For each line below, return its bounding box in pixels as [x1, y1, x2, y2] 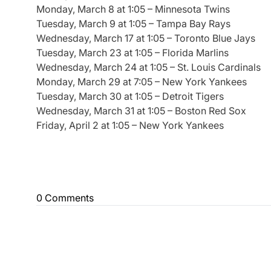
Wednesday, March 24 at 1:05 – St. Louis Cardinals [36, 61, 261, 74]
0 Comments [36, 192, 94, 204]
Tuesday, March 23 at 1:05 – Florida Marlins [36, 47, 229, 59]
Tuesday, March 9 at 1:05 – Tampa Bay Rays [36, 18, 230, 30]
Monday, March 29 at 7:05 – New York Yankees [36, 76, 247, 88]
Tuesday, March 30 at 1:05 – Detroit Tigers [36, 90, 224, 103]
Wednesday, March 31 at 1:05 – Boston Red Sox [36, 105, 246, 117]
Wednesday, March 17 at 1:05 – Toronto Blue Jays [36, 32, 255, 45]
